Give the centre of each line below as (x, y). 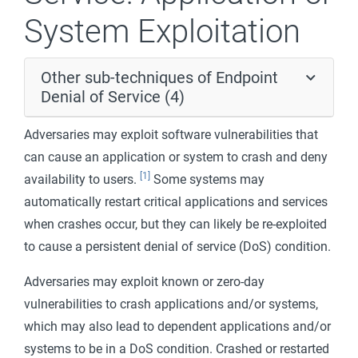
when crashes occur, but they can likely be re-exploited (175, 224)
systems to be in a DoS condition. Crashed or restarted (177, 349)
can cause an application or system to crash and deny (176, 157)
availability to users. (82, 179)
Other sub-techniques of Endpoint (159, 78)
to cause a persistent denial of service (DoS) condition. (177, 247)
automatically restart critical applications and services (176, 202)
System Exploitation (162, 32)
